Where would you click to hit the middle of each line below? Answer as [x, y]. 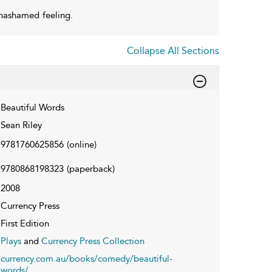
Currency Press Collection [93, 241]
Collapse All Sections [173, 50]
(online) [81, 144]
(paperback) [90, 168]
